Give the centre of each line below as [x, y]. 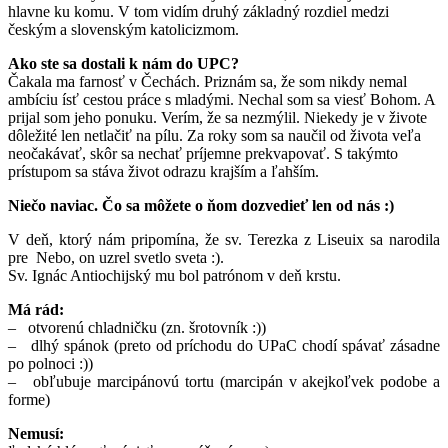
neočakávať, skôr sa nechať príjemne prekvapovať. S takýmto [203, 153]
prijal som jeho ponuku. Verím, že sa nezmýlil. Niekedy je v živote [217, 117]
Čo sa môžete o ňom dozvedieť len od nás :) [248, 205]
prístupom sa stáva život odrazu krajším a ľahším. [163, 171]
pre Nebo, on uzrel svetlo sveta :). [116, 257]
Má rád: [36, 309]
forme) [29, 399]
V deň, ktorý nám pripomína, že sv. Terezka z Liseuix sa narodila [224, 239]
